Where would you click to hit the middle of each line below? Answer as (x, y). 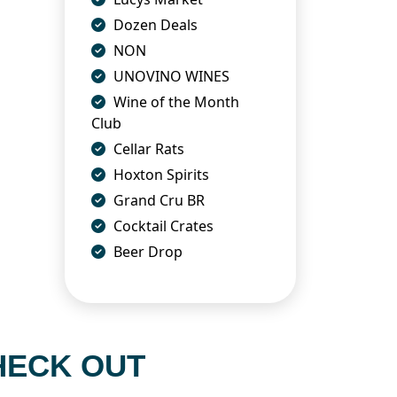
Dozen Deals (154, 25)
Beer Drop (146, 252)
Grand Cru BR (157, 201)
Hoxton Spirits (160, 175)
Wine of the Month (175, 102)
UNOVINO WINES (170, 77)
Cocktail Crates (162, 226)
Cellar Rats (147, 149)
